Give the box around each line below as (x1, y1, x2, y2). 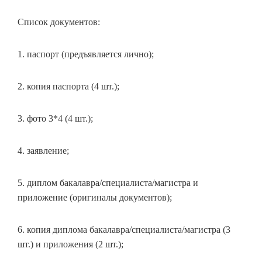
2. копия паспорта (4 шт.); (18, 81, 119, 91)
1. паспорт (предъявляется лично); (18, 49, 154, 59)
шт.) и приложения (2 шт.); (18, 239, 123, 249)
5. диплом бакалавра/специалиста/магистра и (18, 178, 198, 188)
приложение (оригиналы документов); (18, 192, 172, 202)
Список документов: (18, 17, 100, 27)
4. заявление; (18, 146, 69, 156)
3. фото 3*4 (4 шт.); (18, 113, 93, 123)
